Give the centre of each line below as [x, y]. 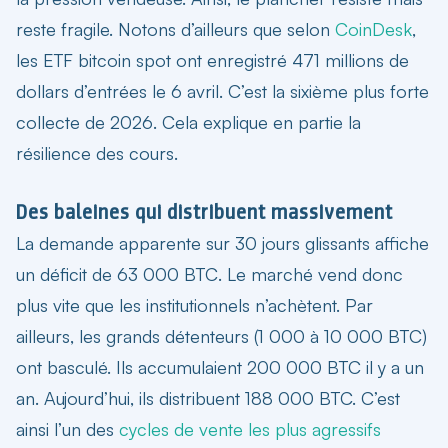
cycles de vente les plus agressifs [250, 428]
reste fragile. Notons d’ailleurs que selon [175, 28]
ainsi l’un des [67, 428]
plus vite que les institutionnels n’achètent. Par [194, 304]
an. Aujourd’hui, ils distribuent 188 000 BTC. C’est [208, 397]
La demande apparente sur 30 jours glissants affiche [222, 242]
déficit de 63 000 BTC [129, 273]
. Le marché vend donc [310, 273]
